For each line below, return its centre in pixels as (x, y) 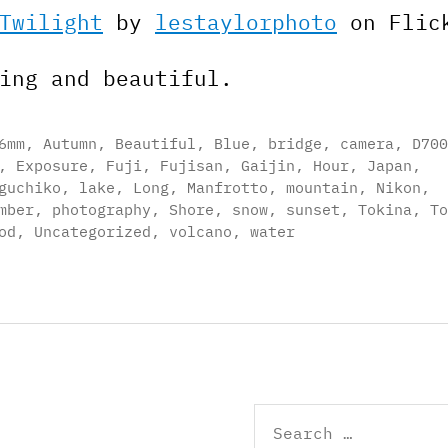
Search (275, 412)
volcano (200, 231)
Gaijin (268, 165)
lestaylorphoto (246, 21)
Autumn (70, 143)
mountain (322, 187)
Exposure (52, 165)
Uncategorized (92, 231)
